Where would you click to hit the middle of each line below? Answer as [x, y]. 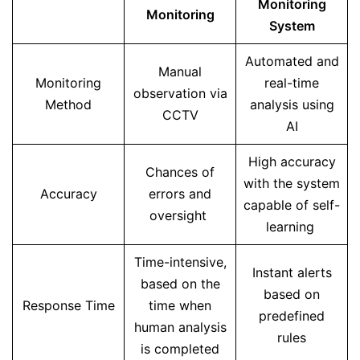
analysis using [292, 104]
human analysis [180, 327]
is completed [180, 349]
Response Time [68, 305]
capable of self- [292, 205]
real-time [292, 83]
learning [292, 227]
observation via [180, 93]
